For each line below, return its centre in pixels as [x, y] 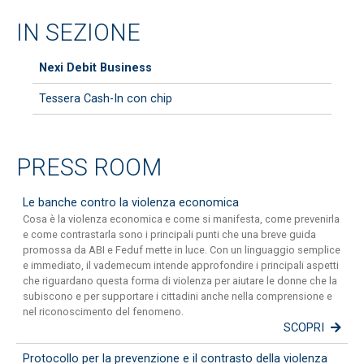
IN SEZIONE [78, 33]
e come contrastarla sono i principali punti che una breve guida [169, 235]
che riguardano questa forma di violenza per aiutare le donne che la [180, 281]
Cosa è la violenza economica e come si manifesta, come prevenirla [181, 219]
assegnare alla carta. [69, 10]
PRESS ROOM [89, 168]
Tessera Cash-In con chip [106, 99]
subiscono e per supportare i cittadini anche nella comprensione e [178, 297]
